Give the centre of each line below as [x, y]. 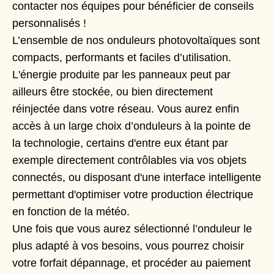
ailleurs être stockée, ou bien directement [113, 91]
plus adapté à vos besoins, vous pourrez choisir [128, 246]
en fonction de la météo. [71, 211]
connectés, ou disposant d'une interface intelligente [137, 177]
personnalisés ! [49, 23]
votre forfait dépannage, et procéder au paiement [131, 263]
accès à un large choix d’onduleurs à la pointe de [131, 126]
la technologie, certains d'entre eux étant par [120, 143]
